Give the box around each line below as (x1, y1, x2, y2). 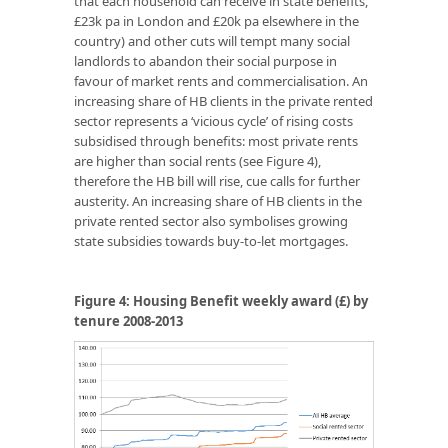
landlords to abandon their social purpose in (74, 51, 337, 70)
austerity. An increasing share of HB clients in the (74, 191, 362, 210)
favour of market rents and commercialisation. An (74, 71, 368, 90)
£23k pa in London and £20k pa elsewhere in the (74, 11, 359, 30)
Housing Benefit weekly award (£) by (133, 291, 368, 310)
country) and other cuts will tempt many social (74, 31, 350, 50)
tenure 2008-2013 (74, 311, 183, 330)
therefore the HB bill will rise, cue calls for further (74, 171, 360, 190)
